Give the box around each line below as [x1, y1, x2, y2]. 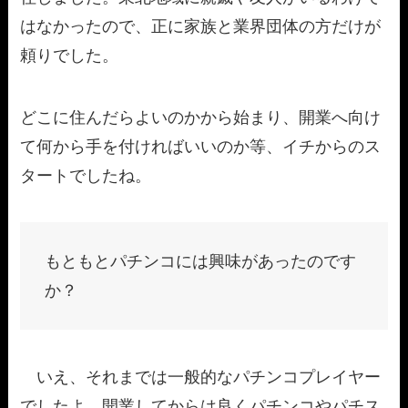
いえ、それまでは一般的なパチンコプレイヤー [20, 368, 382, 387]
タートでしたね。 [20, 166, 152, 185]
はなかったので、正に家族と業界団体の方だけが [20, 16, 382, 36]
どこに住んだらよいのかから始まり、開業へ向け [20, 107, 382, 127]
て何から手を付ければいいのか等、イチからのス [20, 137, 382, 156]
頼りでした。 [20, 46, 119, 65]
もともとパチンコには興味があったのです [45, 252, 357, 271]
